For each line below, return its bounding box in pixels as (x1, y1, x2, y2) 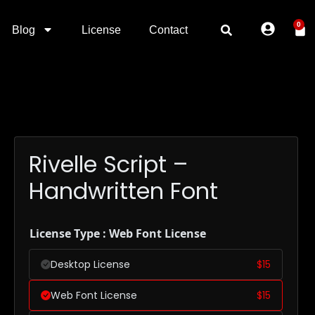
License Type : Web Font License (30, 226, 206, 241)
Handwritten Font (29, 175, 218, 207)
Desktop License (51, 257, 130, 271)
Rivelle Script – (29, 148, 188, 180)
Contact (149, 24, 188, 36)
